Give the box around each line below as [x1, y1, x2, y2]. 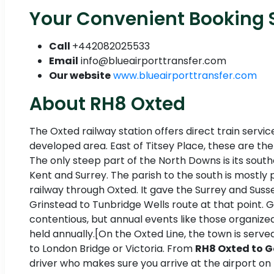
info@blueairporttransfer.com [78, 54, 226, 68]
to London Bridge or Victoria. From [29, 242, 195, 256]
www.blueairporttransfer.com [113, 68, 257, 83]
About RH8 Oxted [29, 91, 185, 117]
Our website [49, 68, 111, 83]
